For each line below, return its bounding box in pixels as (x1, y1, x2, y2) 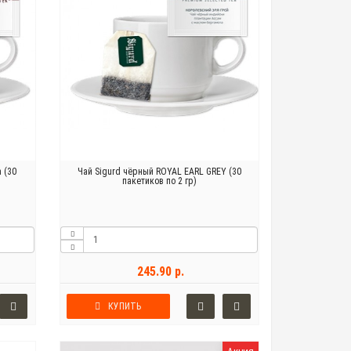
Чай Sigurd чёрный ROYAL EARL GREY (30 (77, 166, 241, 178)
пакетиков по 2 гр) (121, 175, 197, 187)
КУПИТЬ (108, 301, 142, 313)
